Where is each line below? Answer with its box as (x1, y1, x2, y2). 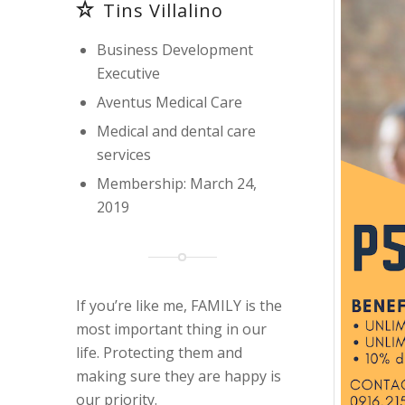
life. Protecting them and (75, 343, 242, 363)
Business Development (96, 40, 253, 61)
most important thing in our (75, 319, 267, 340)
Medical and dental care (96, 121, 256, 142)
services (96, 145, 151, 165)
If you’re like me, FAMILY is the (75, 296, 282, 316)
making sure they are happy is (75, 366, 281, 387)
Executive (96, 63, 160, 84)
